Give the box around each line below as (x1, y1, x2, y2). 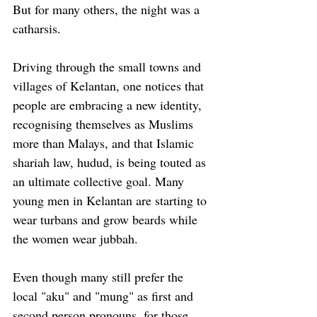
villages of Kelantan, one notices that (13, 76, 207, 94)
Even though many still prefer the (13, 267, 187, 285)
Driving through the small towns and (13, 57, 204, 75)
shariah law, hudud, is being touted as (13, 153, 209, 171)
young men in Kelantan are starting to (13, 191, 210, 209)
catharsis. (13, 19, 64, 37)
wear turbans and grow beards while (13, 210, 201, 228)
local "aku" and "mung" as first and (13, 287, 197, 304)
